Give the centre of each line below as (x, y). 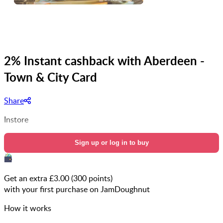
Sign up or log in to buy (111, 142)
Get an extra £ (29, 178)
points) (100, 178)
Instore (16, 119)
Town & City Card (51, 77)
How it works (28, 208)
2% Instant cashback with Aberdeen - (104, 60)
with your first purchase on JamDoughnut (77, 189)
